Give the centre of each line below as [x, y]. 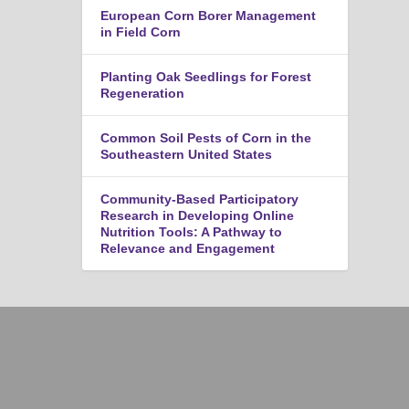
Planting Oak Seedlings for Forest [206, 76]
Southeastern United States [187, 154]
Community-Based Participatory [200, 199]
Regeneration [143, 93]
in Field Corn [141, 31]
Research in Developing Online [198, 215]
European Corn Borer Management [209, 15]
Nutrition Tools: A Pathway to [192, 231]
